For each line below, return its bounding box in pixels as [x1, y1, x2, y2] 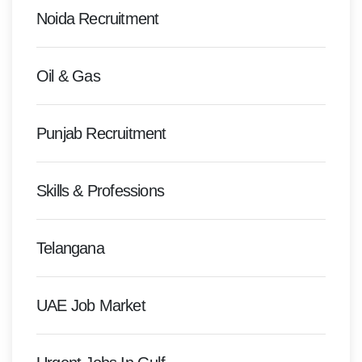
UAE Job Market [36, 297, 145, 314]
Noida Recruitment [36, 10, 159, 27]
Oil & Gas [36, 67, 100, 85]
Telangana [36, 239, 104, 257]
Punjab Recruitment [36, 124, 166, 142]
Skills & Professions [36, 182, 164, 200]
